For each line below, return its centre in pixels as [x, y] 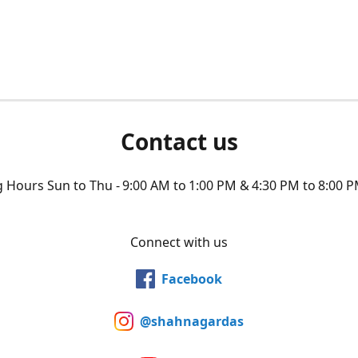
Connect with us [179, 242]
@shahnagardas [192, 321]
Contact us [179, 141]
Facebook [192, 278]
